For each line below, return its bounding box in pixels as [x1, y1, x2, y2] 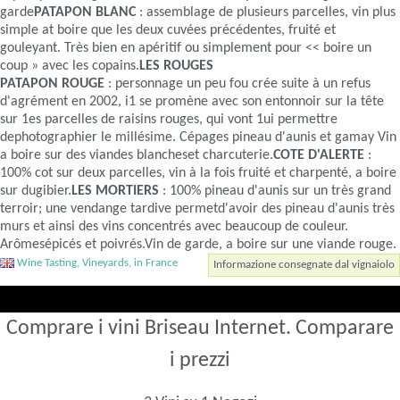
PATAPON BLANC [34, 5, 137, 21]
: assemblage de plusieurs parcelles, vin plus [136, 5, 396, 21]
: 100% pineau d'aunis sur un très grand [159, 184, 392, 199]
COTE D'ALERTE [273, 148, 365, 163]
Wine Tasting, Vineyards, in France [14, 256, 178, 269]
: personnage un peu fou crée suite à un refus [104, 77, 371, 92]
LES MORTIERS [71, 184, 160, 199]
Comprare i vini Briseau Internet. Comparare [6, 318, 394, 340]
